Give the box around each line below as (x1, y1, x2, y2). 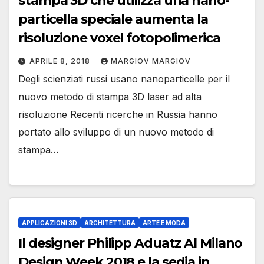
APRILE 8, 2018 (29, 56, 93, 65)
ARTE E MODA (143, 219, 186, 226)
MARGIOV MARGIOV (111, 56, 191, 65)
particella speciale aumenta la (18, 11, 208, 27)
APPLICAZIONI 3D (22, 219, 77, 226)
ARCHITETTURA (84, 219, 136, 226)
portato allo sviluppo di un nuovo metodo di (18, 126, 214, 138)
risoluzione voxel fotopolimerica (18, 29, 220, 46)
